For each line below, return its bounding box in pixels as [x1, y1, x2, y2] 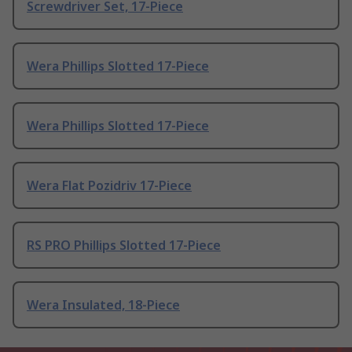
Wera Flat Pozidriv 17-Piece [27, 177, 192, 195]
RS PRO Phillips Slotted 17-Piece [27, 236, 221, 255]
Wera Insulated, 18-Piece [27, 296, 180, 314]
